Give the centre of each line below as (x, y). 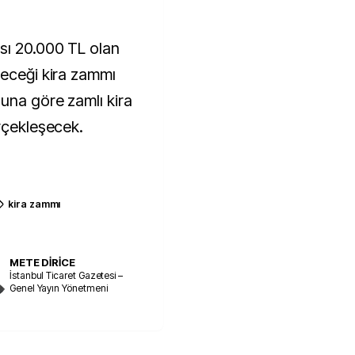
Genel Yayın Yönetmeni (59, 288)
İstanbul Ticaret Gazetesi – (66, 275)
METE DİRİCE (42, 262)
